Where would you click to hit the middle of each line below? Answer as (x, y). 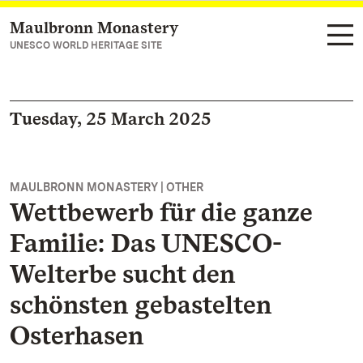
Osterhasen (77, 335)
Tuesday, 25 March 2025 (111, 118)
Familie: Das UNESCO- (146, 243)
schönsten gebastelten (141, 304)
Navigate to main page (98, 29)
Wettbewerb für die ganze (161, 212)
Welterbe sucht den (122, 273)
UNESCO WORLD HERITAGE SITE (86, 45)
